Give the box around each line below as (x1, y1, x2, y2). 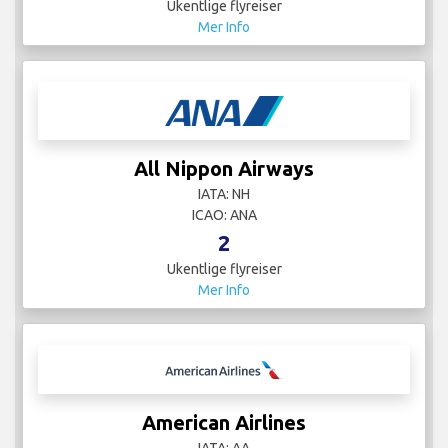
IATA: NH (198, 186, 250, 203)
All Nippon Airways (134, 157, 314, 181)
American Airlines (142, 411, 306, 435)
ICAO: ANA (191, 207, 257, 224)
